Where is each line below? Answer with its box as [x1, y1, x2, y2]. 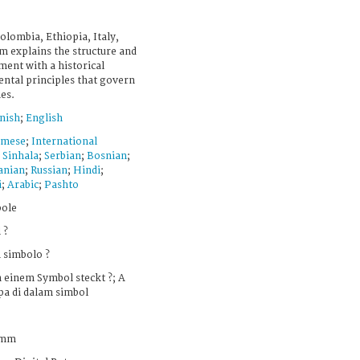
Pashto [44, 178, 79, 191]
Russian [31, 164, 67, 177]
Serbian [44, 149, 81, 162]
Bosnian [87, 149, 127, 162]
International [31, 135, 97, 148]
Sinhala [2, 149, 39, 162]
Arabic [7, 178, 39, 191]
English [26, 112, 63, 125]
